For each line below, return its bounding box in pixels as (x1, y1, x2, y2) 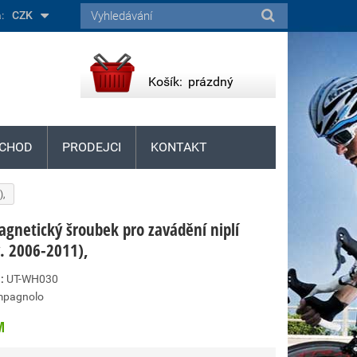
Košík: (148, 74, 182, 89)
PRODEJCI (62, 139, 121, 155)
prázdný (188, 74, 233, 89)
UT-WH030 (6, 273, 58, 285)
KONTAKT (151, 139, 207, 155)
